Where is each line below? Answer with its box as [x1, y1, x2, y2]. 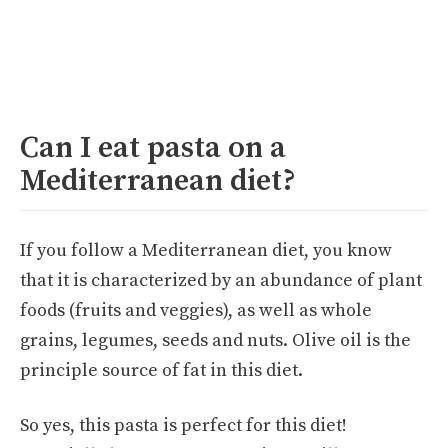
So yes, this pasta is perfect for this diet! [20, 413, 347, 437]
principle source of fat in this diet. [20, 358, 303, 382]
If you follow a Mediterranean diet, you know [20, 238, 392, 262]
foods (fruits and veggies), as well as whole [20, 298, 372, 322]
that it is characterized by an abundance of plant [20, 268, 422, 292]
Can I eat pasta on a [20, 128, 286, 167]
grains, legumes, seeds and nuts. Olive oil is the [20, 328, 411, 352]
